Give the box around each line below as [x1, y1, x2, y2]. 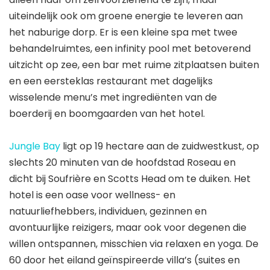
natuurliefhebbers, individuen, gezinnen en [9, 204, 207, 218]
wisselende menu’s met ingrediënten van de [9, 90, 217, 104]
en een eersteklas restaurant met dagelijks [9, 74, 213, 88]
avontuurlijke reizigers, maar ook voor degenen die [9, 220, 246, 234]
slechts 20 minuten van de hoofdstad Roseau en [9, 155, 236, 169]
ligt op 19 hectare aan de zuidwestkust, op [60, 139, 259, 153]
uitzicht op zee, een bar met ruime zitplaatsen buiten [9, 57, 259, 72]
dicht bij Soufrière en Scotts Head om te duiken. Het [9, 171, 251, 186]
